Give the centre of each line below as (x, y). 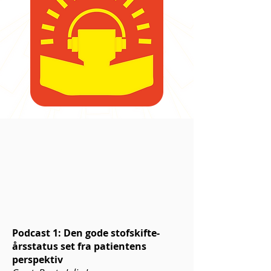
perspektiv (38, 260)
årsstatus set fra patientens (79, 246)
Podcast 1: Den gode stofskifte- (86, 233)
